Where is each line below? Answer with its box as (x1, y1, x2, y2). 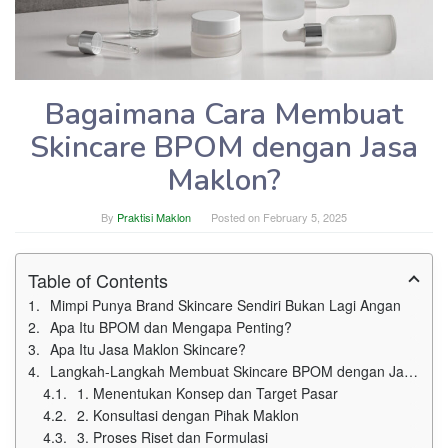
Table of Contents (28, 266, 168, 293)
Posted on (211, 208, 263, 225)
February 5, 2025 (263, 208, 347, 225)
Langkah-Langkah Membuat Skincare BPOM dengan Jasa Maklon (50, 360, 404, 381)
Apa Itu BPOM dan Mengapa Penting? (50, 316, 292, 337)
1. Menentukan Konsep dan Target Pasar (77, 382, 338, 403)
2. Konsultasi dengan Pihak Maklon (77, 404, 299, 425)
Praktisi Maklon (117, 208, 191, 225)
